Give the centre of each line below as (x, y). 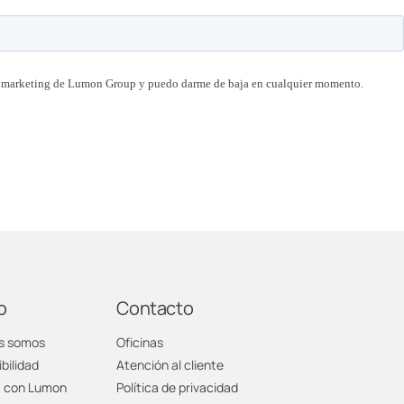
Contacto (155, 308)
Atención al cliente (170, 364)
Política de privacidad (178, 387)
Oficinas (140, 342)
